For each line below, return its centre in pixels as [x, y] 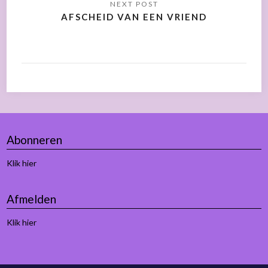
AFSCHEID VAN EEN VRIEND [134, 17]
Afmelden [32, 199]
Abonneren [35, 139]
